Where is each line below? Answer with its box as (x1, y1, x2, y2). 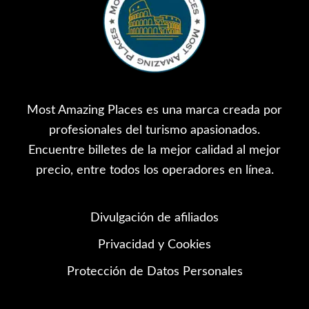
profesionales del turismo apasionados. (49, 123, 260, 137)
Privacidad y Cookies (98, 238, 211, 251)
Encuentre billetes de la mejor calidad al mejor (28, 143, 281, 157)
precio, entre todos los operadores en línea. (35, 163, 274, 177)
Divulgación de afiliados (90, 211, 219, 224)
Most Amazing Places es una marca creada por (27, 103, 282, 117)
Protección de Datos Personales (66, 265, 243, 278)
